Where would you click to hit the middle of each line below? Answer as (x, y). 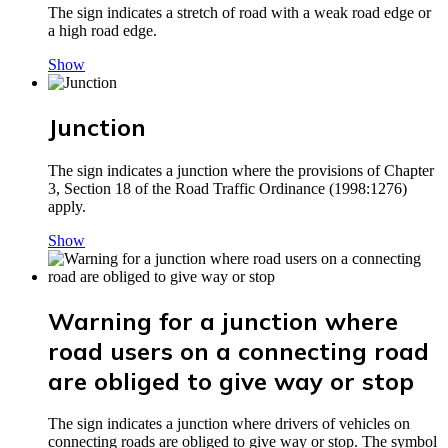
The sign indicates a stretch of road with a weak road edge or (239, 12)
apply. (67, 206)
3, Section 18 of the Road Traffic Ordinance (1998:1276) (227, 188)
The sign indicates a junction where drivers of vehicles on (229, 424)
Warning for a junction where (223, 320)
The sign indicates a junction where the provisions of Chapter (241, 170)
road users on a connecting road (238, 350)
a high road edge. (102, 30)
